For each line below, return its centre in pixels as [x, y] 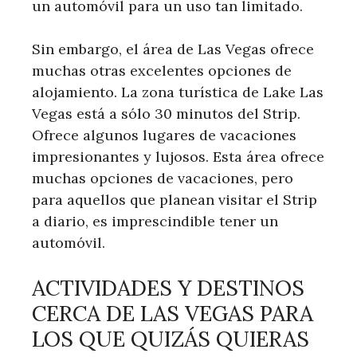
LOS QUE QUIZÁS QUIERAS [171, 338]
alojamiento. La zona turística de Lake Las [178, 92]
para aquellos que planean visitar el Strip [175, 199]
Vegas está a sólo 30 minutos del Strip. [166, 113]
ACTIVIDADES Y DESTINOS [168, 287]
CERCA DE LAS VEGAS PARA [173, 313]
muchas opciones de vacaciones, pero [163, 178]
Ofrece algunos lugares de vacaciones [164, 135]
